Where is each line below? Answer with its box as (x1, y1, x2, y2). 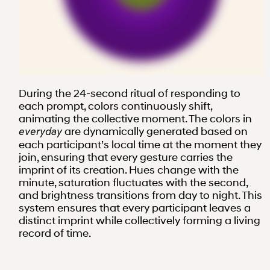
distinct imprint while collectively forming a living (19, 214, 260, 228)
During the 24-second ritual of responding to (19, 87, 240, 101)
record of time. (19, 227, 91, 240)
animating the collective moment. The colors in (19, 112, 252, 126)
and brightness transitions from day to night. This (19, 189, 262, 202)
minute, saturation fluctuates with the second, (19, 176, 248, 190)
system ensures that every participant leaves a (19, 201, 251, 215)
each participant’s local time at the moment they (19, 138, 262, 152)
